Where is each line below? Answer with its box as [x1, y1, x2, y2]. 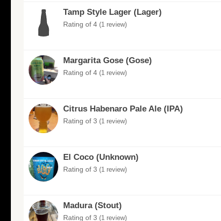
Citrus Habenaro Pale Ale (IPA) [63, 104, 183, 114]
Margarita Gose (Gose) [63, 56, 152, 66]
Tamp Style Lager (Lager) [63, 7, 162, 17]
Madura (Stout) [63, 201, 122, 211]
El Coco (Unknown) [63, 152, 139, 162]
